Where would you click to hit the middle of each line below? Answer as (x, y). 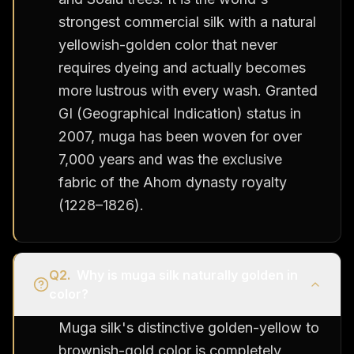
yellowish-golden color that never (168, 44)
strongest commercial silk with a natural (187, 21)
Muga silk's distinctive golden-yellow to (189, 327)
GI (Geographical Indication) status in (180, 113)
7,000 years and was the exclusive (170, 159)
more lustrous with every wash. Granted (188, 90)
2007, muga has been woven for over (180, 136)
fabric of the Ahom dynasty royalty (173, 182)
